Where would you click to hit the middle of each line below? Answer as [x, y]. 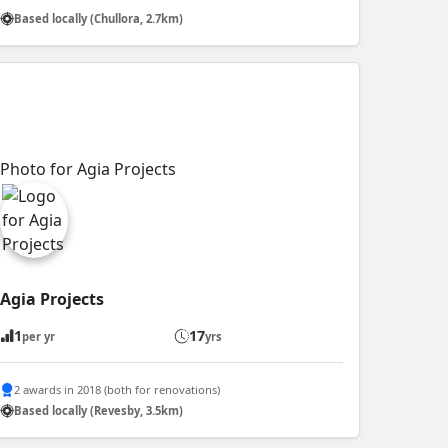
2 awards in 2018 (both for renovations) [116, 389]
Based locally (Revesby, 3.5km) [98, 410]
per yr [38, 337]
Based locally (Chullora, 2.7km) [98, 18]
